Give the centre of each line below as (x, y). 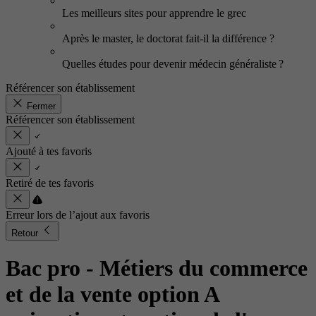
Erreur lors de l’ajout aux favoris (78, 215)
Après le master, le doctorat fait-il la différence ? (168, 38)
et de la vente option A (112, 294)
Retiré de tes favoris (50, 183)
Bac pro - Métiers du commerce (157, 268)
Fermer (41, 106)
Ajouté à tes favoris (49, 151)
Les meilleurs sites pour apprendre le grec (154, 13)
